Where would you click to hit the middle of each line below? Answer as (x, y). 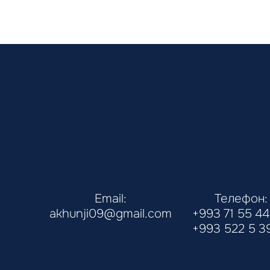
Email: (111, 199)
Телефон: (241, 199)
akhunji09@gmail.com (111, 214)
